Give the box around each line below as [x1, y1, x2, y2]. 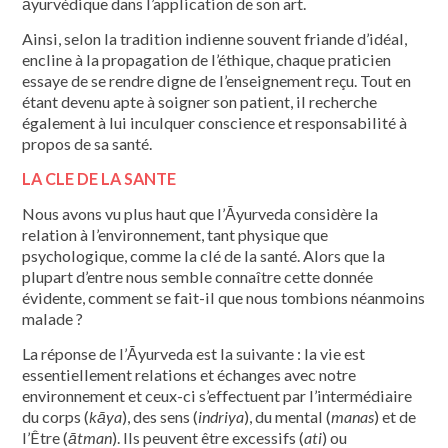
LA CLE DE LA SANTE [22, 168, 177, 188]
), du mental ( [244, 406, 332, 426]
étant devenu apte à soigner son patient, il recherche [22, 91, 378, 111]
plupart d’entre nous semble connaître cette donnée [22, 266, 374, 286]
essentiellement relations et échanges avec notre [22, 364, 357, 384]
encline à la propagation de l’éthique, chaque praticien [22, 49, 392, 69]
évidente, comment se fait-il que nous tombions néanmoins [22, 287, 426, 307]
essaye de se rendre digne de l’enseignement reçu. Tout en [22, 70, 412, 90]
